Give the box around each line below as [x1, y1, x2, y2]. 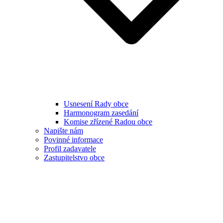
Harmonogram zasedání [64, 108, 138, 117]
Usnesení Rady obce [64, 99, 128, 108]
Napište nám [44, 126, 83, 135]
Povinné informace [44, 135, 103, 144]
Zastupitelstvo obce [44, 153, 105, 162]
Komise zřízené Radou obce [64, 117, 152, 126]
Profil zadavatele [44, 144, 96, 153]
